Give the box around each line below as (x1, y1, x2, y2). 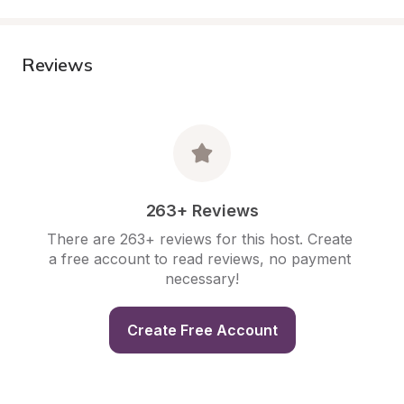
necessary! (165, 270, 239, 288)
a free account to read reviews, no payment (49, 250, 351, 268)
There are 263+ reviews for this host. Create (47, 230, 353, 248)
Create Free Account (126, 321, 278, 339)
